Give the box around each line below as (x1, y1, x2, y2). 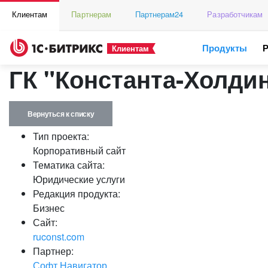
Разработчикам (207, 8, 263, 20)
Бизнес (33, 201, 65, 215)
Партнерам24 (135, 8, 184, 20)
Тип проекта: (33, 129, 89, 143)
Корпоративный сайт (33, 144, 126, 157)
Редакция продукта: (33, 187, 120, 200)
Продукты (202, 41, 248, 54)
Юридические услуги (33, 172, 125, 186)
